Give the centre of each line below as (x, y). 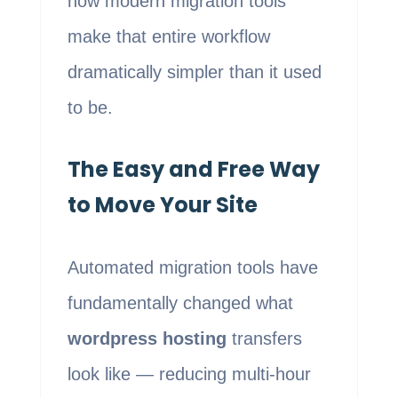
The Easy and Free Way (193, 170)
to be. (90, 108)
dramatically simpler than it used (194, 72)
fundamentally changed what (180, 303)
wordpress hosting (147, 339)
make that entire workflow (168, 37)
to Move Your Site (162, 205)
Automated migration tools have (192, 268)
